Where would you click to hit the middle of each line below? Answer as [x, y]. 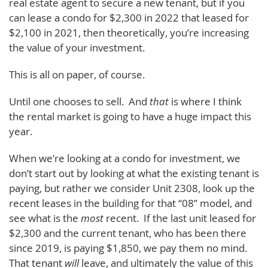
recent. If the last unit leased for [180, 218]
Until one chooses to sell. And [79, 101]
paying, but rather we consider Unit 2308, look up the [132, 188]
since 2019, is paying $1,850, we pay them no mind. [129, 248]
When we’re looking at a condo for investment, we [125, 158]
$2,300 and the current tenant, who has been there [128, 233]
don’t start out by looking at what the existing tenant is [134, 173]
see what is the [45, 218]
